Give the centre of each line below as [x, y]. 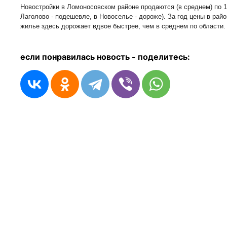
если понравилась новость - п [82, 57]
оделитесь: [166, 57]
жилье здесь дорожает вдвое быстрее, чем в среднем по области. [123, 26]
